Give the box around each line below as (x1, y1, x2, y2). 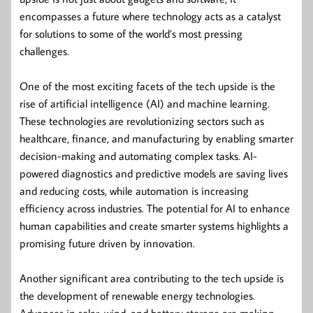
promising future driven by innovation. (20, 235, 195, 250)
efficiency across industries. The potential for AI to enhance (20, 201, 290, 215)
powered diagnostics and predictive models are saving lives (20, 166, 288, 180)
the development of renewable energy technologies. (20, 288, 255, 303)
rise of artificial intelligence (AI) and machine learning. (20, 96, 270, 110)
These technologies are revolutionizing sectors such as (20, 113, 264, 128)
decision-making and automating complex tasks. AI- (20, 148, 257, 163)
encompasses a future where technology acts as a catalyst (20, 8, 281, 23)
